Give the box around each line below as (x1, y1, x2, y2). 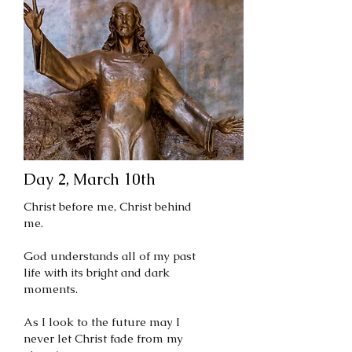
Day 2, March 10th (24, 169, 156, 189)
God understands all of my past (24, 248, 196, 263)
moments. (24, 281, 78, 296)
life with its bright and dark (24, 265, 170, 280)
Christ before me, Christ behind (24, 199, 192, 214)
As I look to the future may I (24, 314, 180, 329)
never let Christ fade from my (24, 331, 183, 346)
